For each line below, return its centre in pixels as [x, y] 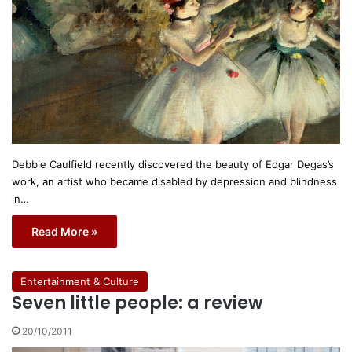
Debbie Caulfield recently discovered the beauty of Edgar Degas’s [173, 165]
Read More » [64, 232]
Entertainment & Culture [80, 282]
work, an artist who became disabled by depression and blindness [174, 182]
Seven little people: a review [137, 303]
